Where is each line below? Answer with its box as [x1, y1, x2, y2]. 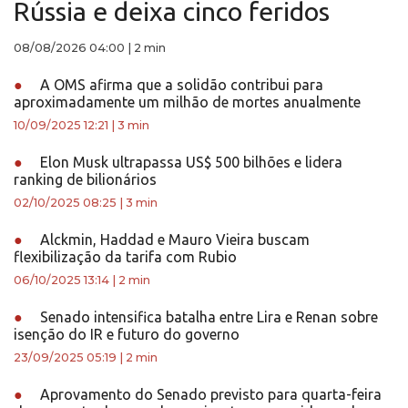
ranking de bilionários [14, 171, 157, 188]
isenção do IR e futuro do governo [14, 326, 240, 342]
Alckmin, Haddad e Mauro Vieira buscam [36, 231, 310, 248]
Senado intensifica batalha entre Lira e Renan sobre [36, 309, 378, 325]
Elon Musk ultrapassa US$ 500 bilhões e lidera [36, 154, 342, 170]
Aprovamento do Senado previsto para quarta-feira [36, 386, 382, 403]
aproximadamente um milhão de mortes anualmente [14, 94, 361, 110]
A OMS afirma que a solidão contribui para [36, 76, 323, 93]
